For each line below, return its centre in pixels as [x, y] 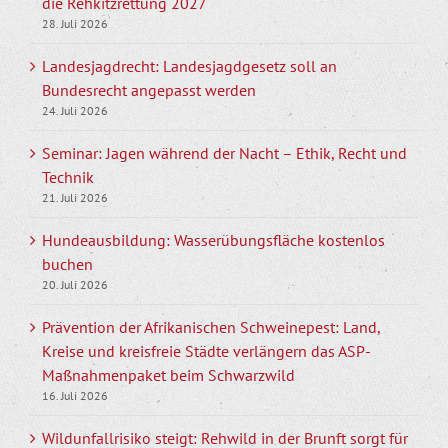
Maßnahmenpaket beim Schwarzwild [168, 375]
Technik [68, 177]
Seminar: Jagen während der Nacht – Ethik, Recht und [224, 153]
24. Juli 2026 [75, 111]
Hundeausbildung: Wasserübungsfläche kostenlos [213, 240]
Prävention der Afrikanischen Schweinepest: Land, [211, 327]
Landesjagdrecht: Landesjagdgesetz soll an [189, 66]
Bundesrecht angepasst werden [149, 90]
